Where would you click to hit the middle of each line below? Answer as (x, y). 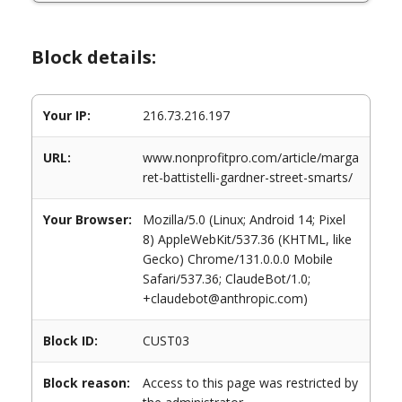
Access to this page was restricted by (250, 383)
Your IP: (67, 115)
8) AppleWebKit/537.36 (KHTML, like (247, 239)
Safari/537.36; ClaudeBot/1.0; (227, 279)
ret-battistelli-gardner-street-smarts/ (248, 177)
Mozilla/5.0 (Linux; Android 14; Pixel (244, 219)
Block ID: (70, 341)
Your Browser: (87, 219)
